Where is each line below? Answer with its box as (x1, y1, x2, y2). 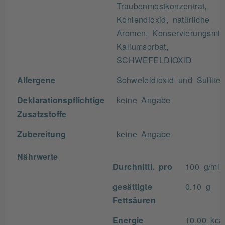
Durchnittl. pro (113, 162, 172, 170)
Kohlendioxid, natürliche (117, 15, 210, 23)
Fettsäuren (113, 196, 156, 204)
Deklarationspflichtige (17, 96, 105, 104)
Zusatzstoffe (17, 109, 67, 118)
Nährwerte (17, 152, 58, 160)
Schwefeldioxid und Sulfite (117, 76, 221, 84)
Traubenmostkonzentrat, (117, 2, 207, 10)
